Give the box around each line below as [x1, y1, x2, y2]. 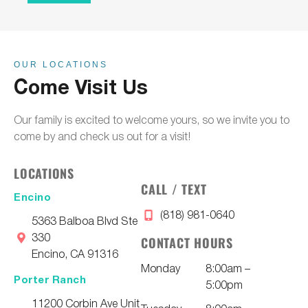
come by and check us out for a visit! [14, 127, 190, 144]
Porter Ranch [14, 272, 86, 289]
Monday [141, 259, 180, 276]
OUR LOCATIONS [14, 60, 108, 70]
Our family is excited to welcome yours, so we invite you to [14, 111, 289, 128]
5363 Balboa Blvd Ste [31, 212, 137, 229]
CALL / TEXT [141, 180, 207, 199]
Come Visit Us [14, 71, 148, 104]
